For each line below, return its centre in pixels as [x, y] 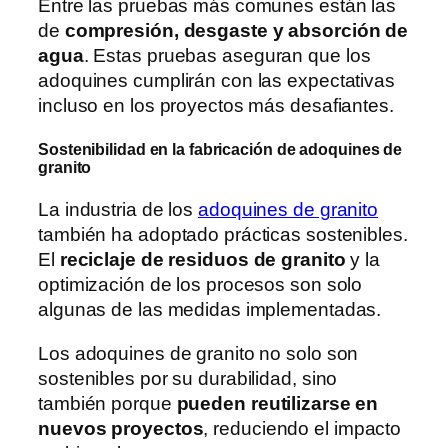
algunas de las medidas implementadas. [210, 310]
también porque [107, 403]
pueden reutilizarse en [277, 403]
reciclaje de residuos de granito [202, 260]
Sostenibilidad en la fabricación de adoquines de [220, 148]
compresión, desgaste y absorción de [234, 30]
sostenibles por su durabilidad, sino [188, 378]
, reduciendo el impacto [302, 428]
